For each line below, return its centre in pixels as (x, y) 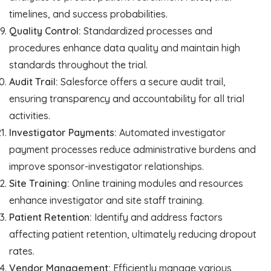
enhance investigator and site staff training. (106, 201)
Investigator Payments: (63, 133)
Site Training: (39, 184)
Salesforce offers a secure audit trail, (142, 82)
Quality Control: (45, 31)
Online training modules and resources (156, 184)
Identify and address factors (157, 217)
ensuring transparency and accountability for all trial (127, 99)
